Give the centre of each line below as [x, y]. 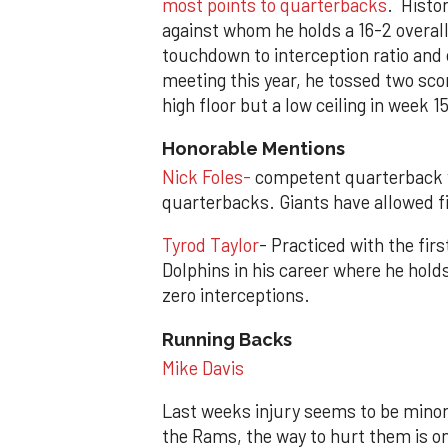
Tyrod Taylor [210, 245]
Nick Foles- [206, 176]
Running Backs [227, 339]
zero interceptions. [236, 295]
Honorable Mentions [253, 148]
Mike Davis [203, 367]
